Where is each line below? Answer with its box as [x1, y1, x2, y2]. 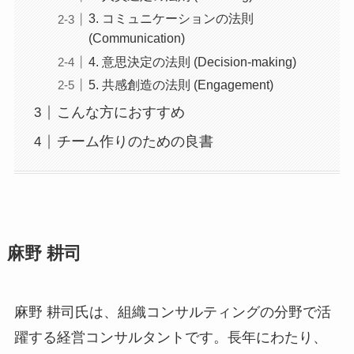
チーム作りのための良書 [56, 134, 213, 150]
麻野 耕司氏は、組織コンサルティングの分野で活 [13, 303, 331, 320]
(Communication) [88, 31, 185, 46]
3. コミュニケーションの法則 [88, 11, 254, 26]
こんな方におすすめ [56, 104, 185, 121]
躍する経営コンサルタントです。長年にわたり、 [13, 329, 327, 345]
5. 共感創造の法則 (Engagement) [88, 77, 273, 92]
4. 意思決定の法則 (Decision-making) [88, 54, 296, 69]
